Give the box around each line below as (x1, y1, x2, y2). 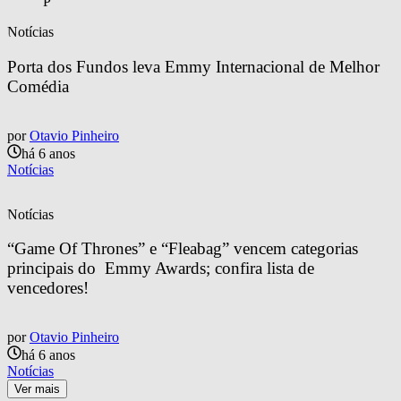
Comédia (7, 77, 69, 96)
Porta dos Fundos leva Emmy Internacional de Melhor (7, 57, 384, 76)
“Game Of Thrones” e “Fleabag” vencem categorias (7, 239, 363, 259)
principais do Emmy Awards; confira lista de (7, 259, 319, 278)
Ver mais (14, 382, 60, 397)
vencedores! (7, 278, 89, 298)
